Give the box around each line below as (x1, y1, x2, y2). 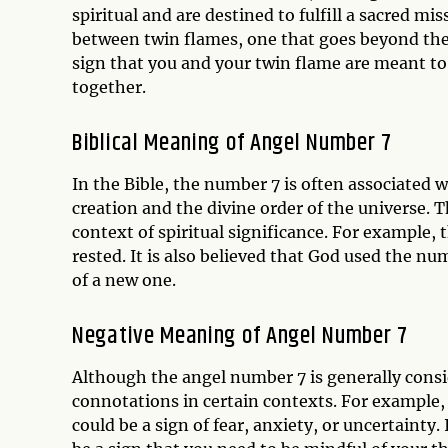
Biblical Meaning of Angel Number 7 (72, 125, 392, 161)
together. (72, 77, 146, 97)
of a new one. (72, 270, 176, 290)
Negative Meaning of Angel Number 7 (72, 318, 408, 354)
